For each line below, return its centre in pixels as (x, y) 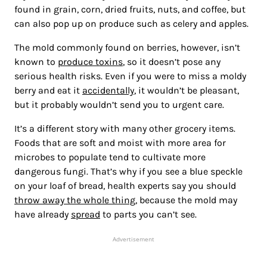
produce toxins (90, 62)
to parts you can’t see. (150, 215)
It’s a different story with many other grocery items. (125, 129)
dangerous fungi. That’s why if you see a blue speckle (128, 172)
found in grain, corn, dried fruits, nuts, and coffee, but (130, 10)
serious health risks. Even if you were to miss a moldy (130, 76)
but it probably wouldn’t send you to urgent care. (119, 105)
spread (86, 215)
